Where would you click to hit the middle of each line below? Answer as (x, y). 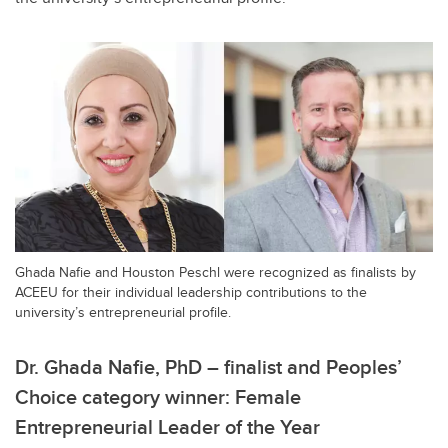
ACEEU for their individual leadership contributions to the (191, 291)
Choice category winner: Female (158, 396)
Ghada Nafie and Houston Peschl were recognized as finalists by (215, 271)
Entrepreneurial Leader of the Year (167, 426)
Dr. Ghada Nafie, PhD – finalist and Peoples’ (208, 366)
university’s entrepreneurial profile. (123, 311)
